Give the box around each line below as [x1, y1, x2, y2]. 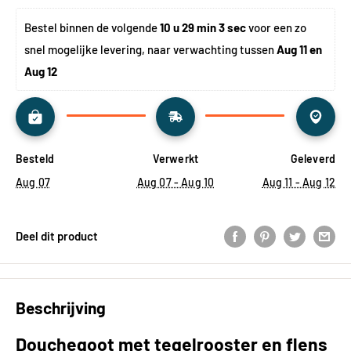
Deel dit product [16, 228, 98, 243]
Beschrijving [16, 297, 106, 317]
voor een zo [246, 20, 309, 34]
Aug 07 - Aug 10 [136, 175, 215, 189]
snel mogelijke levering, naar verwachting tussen [24, 42, 277, 56]
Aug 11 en [277, 42, 324, 56]
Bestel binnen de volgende [24, 20, 160, 34]
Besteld [16, 151, 55, 165]
